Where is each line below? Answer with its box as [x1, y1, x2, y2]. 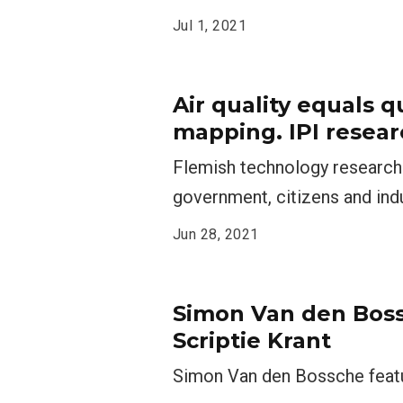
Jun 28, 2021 [173, 226, 259, 243]
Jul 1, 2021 [173, 17, 247, 34]
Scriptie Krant [173, 327, 331, 354]
